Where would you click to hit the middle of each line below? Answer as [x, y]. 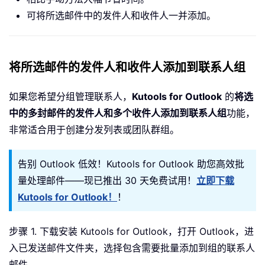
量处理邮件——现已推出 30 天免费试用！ [107, 180]
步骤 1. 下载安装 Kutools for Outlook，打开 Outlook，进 [131, 231]
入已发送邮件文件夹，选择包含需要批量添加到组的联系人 [132, 248]
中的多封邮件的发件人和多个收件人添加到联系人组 [118, 113]
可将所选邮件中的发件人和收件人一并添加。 [121, 15]
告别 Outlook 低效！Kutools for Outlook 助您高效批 [131, 164]
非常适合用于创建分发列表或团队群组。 [94, 129]
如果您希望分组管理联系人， [70, 96]
